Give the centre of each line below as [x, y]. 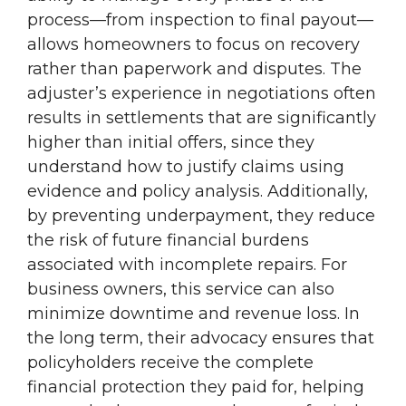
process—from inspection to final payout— [200, 20]
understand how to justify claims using [186, 167]
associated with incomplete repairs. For [187, 265]
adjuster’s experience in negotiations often [202, 94]
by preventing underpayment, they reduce [201, 216]
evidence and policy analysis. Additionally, [198, 192]
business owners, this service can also [181, 290]
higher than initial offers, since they [171, 143]
